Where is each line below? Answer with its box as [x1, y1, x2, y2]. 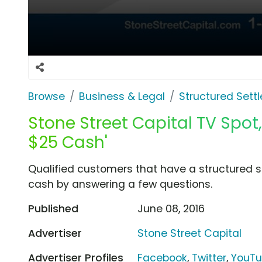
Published [28, 201, 78, 216]
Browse [28, 89, 65, 104]
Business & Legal [79, 89, 165, 104]
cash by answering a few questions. [28, 177, 212, 191]
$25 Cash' [28, 130, 108, 154]
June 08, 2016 [137, 201, 205, 216]
